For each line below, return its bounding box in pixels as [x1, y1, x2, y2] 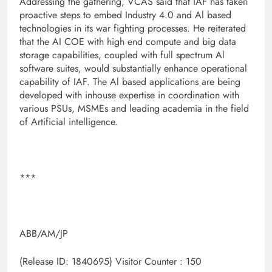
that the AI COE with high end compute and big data [19, 34, 236, 49]
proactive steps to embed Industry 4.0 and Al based [19, 7, 231, 22]
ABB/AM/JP [19, 226, 68, 240]
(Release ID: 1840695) [19, 254, 112, 268]
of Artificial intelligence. [19, 114, 118, 129]
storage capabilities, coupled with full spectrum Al [19, 47, 225, 62]
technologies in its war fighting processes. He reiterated [19, 21, 246, 35]
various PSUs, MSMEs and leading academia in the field [19, 101, 249, 115]
